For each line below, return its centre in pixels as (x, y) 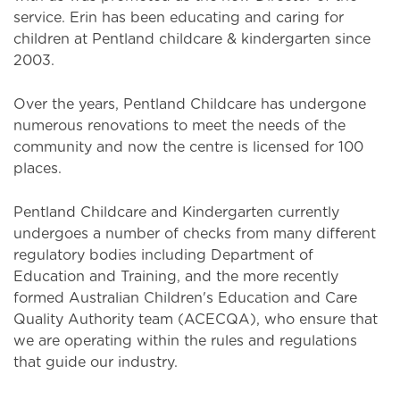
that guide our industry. (96, 362)
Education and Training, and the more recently (176, 277)
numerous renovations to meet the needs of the (179, 126)
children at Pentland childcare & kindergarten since (192, 39)
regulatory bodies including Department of (163, 255)
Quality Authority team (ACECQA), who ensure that (196, 320)
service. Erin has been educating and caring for (179, 18)
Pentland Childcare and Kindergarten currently (176, 212)
